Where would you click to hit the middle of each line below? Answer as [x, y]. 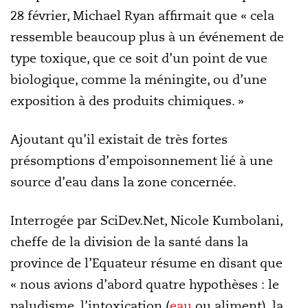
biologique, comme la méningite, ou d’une [139, 79]
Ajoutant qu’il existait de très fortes [119, 139]
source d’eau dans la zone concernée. [123, 182]
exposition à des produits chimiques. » [127, 101]
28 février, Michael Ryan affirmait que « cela [142, 15]
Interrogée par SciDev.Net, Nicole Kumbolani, [146, 220]
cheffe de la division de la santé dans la [129, 242]
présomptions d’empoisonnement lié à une [142, 161]
